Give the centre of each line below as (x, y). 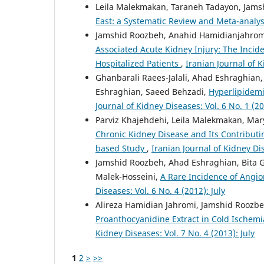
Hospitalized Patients (138, 63)
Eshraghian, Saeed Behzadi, (152, 91)
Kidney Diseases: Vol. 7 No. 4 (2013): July (175, 233)
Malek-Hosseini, (128, 176)
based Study (121, 148)
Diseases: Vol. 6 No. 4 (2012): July (160, 190)
